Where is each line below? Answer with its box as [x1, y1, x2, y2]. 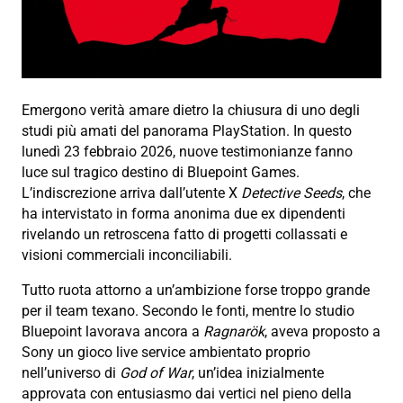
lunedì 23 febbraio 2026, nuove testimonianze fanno [22, 143, 353, 161]
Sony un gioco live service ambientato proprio [22, 344, 310, 362]
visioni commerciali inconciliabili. [22, 246, 232, 264]
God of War [120, 364, 192, 382]
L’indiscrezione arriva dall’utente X [22, 184, 241, 202]
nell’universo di [22, 364, 120, 382]
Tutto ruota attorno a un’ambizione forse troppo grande [22, 282, 370, 300]
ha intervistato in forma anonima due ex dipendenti [22, 205, 345, 223]
